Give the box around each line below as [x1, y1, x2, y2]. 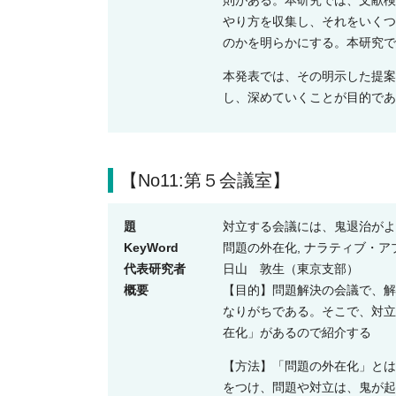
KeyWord [124, 240, 179, 255]
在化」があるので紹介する [223, 325, 371, 340]
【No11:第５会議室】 [120, 171, 290, 191]
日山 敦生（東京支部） [223, 262, 359, 277]
